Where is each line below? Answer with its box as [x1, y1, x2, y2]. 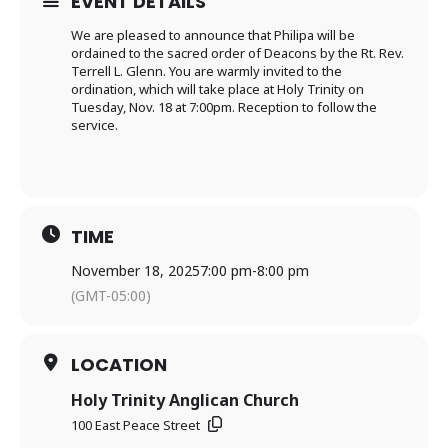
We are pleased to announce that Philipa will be [71, 26, 355, 44]
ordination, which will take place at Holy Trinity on [71, 80, 364, 98]
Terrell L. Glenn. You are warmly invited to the [71, 62, 342, 80]
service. [71, 116, 118, 134]
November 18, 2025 [71, 261, 200, 280]
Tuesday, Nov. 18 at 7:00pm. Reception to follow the [71, 98, 377, 116]
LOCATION [71, 352, 167, 377]
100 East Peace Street [71, 415, 200, 434]
